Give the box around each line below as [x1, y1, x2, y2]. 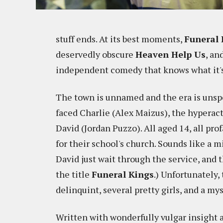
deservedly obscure [56, 48, 135, 60]
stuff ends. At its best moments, [56, 33, 184, 45]
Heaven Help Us [135, 48, 206, 60]
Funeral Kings [92, 168, 154, 180]
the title [56, 168, 92, 180]
